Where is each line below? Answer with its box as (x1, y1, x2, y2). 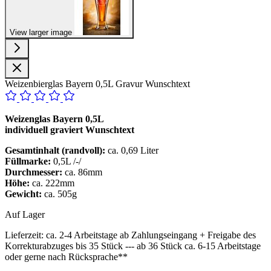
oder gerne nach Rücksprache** (5, 251, 128, 262)
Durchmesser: (5, 166, 62, 177)
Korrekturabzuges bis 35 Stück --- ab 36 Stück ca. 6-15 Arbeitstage (5, 240, 261, 251)
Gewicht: (5, 188, 42, 199)
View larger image (10, 27, 74, 37)
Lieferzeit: (5, 229, 44, 240)
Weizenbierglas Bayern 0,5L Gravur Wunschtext (5, 78, 190, 89)
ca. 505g (42, 188, 77, 199)
